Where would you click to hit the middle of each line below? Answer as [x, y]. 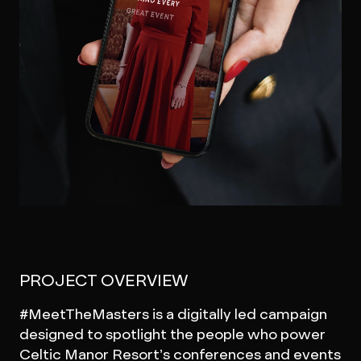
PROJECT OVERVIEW [104, 280]
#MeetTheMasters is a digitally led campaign [173, 314]
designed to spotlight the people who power [172, 334]
